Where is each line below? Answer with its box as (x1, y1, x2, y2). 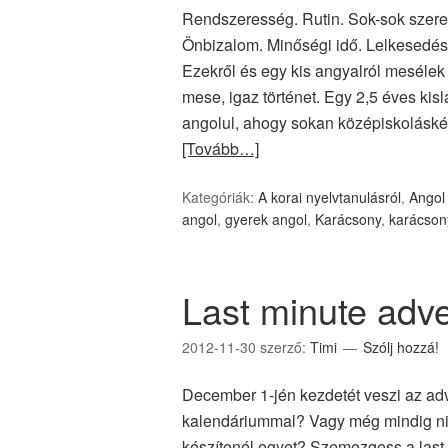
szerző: (260, 337, 310, 357)
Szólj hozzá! (363, 337, 439, 357)
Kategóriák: (182, 187, 258, 207)
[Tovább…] (182, 137, 259, 160)
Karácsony (315, 209, 381, 229)
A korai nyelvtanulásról (258, 187, 401, 207)
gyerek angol (225, 209, 307, 229)
